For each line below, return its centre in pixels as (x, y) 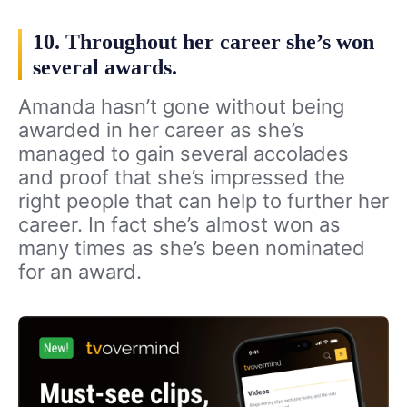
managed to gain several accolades (184, 154)
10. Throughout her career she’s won (203, 42)
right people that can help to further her (203, 201)
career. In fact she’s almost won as (179, 225)
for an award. (80, 272)
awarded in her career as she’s (161, 130)
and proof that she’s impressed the (182, 178)
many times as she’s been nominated (192, 248)
